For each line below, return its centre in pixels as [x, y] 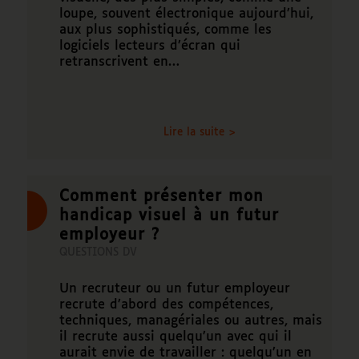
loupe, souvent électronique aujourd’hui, [186, 14]
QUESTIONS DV [98, 252]
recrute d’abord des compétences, [166, 305]
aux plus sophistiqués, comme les [165, 30]
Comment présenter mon [161, 196]
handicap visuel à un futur [169, 216]
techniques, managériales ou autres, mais [190, 321]
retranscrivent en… [119, 62]
